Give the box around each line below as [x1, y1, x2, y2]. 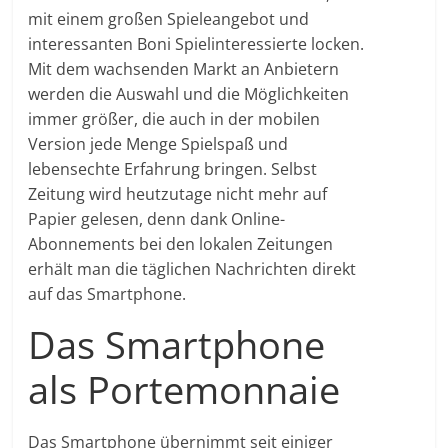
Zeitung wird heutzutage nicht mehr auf [28, 183, 328, 206]
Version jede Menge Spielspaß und [28, 133, 289, 156]
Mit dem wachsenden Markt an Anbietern [28, 58, 340, 81]
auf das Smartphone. [28, 283, 187, 306]
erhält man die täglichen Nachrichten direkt [28, 258, 357, 281]
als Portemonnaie [28, 363, 341, 416]
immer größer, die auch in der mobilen [28, 108, 321, 131]
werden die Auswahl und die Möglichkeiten [28, 83, 350, 106]
